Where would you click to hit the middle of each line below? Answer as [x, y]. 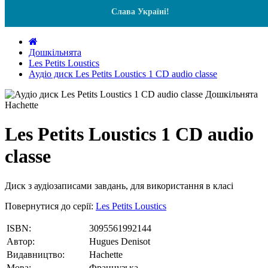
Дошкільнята [55, 52]
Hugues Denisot [120, 241]
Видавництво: [36, 254]
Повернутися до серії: [50, 206]
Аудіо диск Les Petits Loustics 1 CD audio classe [123, 74]
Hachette [106, 254]
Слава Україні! [140, 12]
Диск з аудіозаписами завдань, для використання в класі [119, 185]
